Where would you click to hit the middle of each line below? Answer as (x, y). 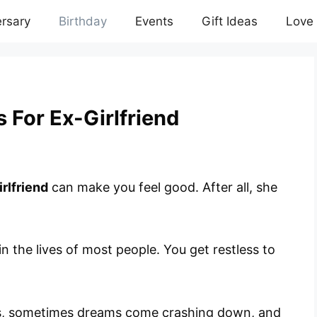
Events (154, 21)
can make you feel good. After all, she (163, 187)
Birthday (83, 21)
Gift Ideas (230, 21)
